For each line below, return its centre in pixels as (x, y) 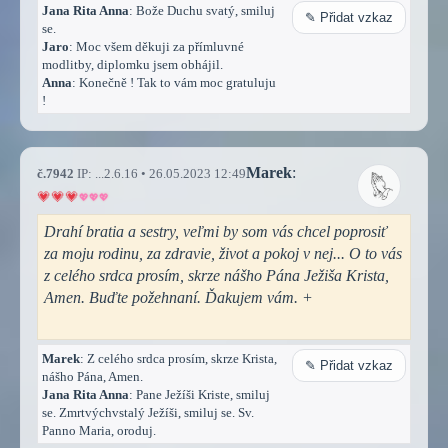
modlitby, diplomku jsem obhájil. (132, 64)
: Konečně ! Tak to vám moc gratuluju (174, 82)
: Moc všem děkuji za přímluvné (156, 46)
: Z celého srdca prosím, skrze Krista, (178, 358)
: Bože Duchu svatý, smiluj (202, 10)
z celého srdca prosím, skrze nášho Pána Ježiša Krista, (216, 275)
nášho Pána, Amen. (92, 376)
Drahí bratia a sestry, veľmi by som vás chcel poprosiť (215, 231)
